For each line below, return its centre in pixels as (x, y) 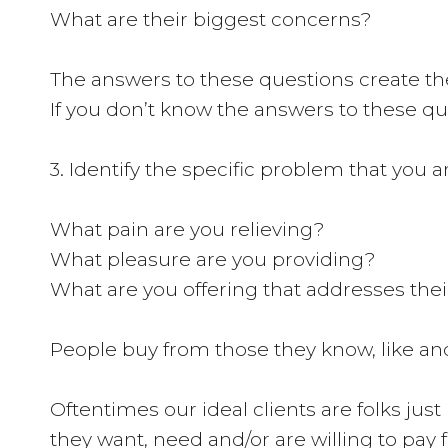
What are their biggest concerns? (211, 19)
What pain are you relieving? (187, 229)
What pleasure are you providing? (213, 259)
